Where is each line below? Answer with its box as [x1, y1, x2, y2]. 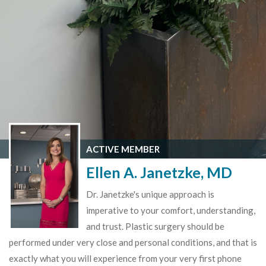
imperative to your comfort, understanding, [86, 204, 255, 216]
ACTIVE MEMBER [86, 143, 160, 154]
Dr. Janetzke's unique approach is [86, 188, 214, 199]
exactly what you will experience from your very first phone [9, 252, 242, 264]
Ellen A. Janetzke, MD [86, 163, 232, 181]
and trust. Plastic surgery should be [86, 220, 224, 232]
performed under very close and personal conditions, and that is [9, 236, 257, 248]
